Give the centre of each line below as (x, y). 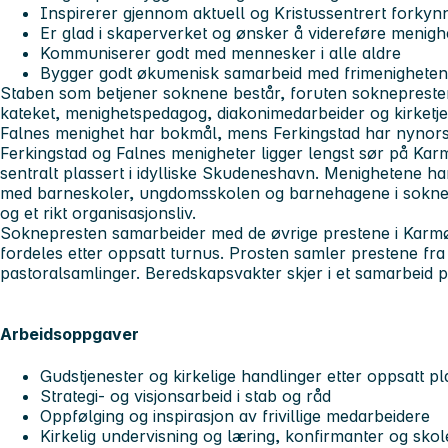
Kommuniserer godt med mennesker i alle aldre (220, 53)
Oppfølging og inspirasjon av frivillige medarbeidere (235, 415)
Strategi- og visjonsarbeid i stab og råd (185, 395)
